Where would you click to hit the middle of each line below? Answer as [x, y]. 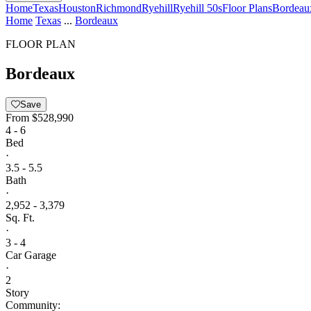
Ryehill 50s [197, 8]
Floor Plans [247, 8]
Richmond [119, 8]
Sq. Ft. [20, 217]
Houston [77, 8]
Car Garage [31, 255]
